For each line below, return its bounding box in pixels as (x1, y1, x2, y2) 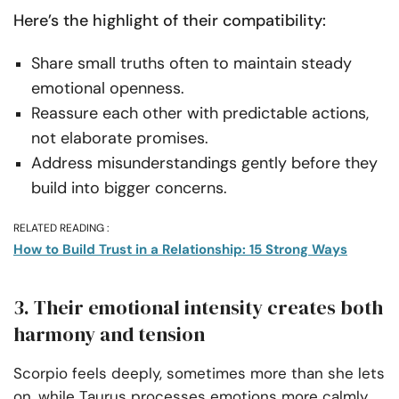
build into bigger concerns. (31, 177, 227, 199)
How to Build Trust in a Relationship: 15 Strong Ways (13, 240, 347, 259)
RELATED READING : (13, 221, 109, 236)
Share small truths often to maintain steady (31, 53, 352, 75)
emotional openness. (31, 77, 184, 100)
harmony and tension (13, 321, 205, 348)
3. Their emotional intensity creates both (13, 294, 383, 322)
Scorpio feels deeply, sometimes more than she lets (13, 363, 385, 384)
